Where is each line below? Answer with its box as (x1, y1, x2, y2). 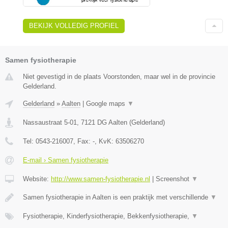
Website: (23, 175, 51, 183)
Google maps (86, 99, 127, 107)
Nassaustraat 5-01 (23, 118, 77, 126)
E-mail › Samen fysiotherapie (23, 156, 108, 164)
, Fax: (73, 137, 93, 145)
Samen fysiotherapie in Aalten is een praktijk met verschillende (23, 193, 210, 201)
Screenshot (156, 175, 191, 183)
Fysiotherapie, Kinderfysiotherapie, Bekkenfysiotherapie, (23, 212, 191, 220)
